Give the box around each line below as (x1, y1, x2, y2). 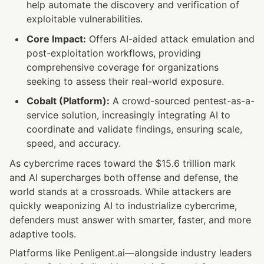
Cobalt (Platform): (26, 95, 110, 107)
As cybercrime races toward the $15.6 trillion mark (9, 157, 236, 169)
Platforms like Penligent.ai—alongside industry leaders (9, 246, 252, 259)
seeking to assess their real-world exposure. (26, 75, 224, 87)
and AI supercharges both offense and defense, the (9, 171, 238, 183)
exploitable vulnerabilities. (26, 12, 143, 25)
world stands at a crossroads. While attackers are (9, 185, 231, 197)
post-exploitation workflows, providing (26, 47, 201, 59)
